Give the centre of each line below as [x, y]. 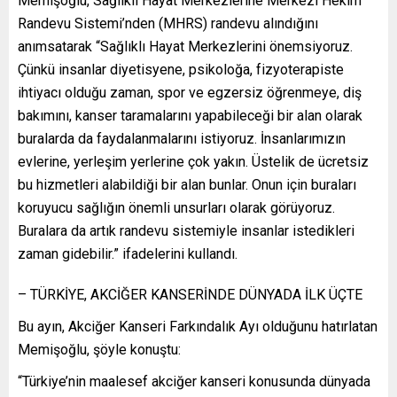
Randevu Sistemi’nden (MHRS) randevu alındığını [168, 24]
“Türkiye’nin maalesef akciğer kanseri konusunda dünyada [194, 382]
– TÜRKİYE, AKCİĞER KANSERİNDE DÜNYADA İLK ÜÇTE [190, 295]
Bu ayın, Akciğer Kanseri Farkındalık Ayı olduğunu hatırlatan [198, 327]
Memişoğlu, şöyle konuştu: [99, 350]
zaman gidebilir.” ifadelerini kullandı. [128, 254]
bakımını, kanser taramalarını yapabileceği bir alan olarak [190, 116]
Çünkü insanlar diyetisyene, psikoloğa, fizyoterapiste [181, 70]
